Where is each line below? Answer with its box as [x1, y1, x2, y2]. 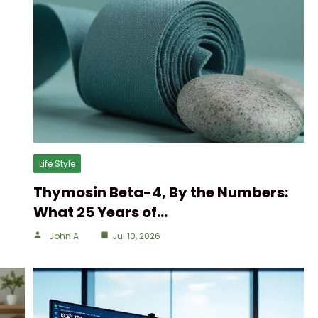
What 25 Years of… [33, 202, 168, 222]
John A [49, 230, 79, 242]
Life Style [39, 158, 75, 170]
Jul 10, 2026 [112, 230, 160, 242]
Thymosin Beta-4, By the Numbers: [33, 182, 288, 202]
